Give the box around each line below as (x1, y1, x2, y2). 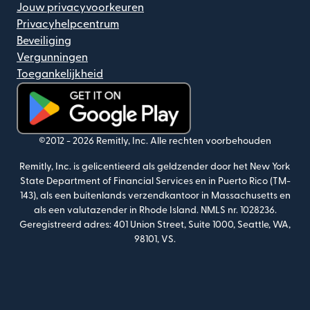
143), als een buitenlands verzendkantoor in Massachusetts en (19, 190, 291, 201)
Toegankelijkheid (17, 68, 103, 80)
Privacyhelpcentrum (17, 18, 119, 30)
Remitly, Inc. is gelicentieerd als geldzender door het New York (19, 161, 291, 172)
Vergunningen (17, 51, 88, 63)
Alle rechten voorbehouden (150, 136, 271, 146)
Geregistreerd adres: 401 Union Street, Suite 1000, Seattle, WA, (19, 219, 291, 230)
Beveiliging (17, 35, 71, 46)
